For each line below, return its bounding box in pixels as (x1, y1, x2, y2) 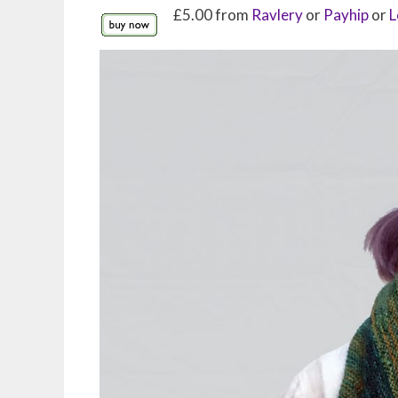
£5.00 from (173, 4, 251, 24)
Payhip (323, 4, 369, 24)
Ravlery (251, 4, 303, 24)
